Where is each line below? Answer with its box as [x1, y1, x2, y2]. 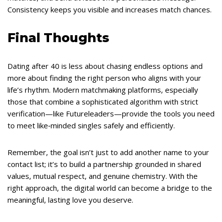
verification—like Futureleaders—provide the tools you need [7, 109, 215, 118]
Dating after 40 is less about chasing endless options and [7, 61, 203, 71]
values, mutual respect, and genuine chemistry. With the [7, 171, 198, 181]
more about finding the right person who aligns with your [7, 73, 201, 83]
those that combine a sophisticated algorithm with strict [7, 97, 198, 107]
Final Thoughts [7, 30, 109, 45]
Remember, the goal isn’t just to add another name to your [7, 147, 209, 157]
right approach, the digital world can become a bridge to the [7, 183, 212, 193]
